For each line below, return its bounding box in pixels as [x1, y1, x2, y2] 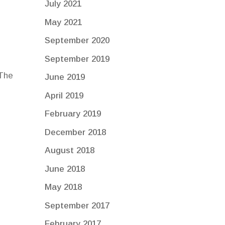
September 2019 [45, 54, 110, 64]
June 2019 [45, 72, 85, 82]
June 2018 [45, 164, 85, 174]
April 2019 [45, 90, 84, 100]
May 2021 [45, 17, 82, 27]
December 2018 [45, 127, 106, 137]
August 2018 [45, 146, 95, 156]
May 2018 [45, 182, 82, 192]
